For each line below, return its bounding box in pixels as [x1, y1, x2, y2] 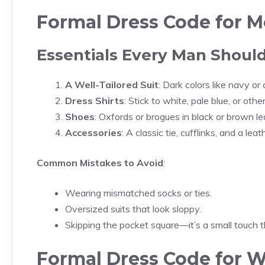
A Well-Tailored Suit [65, 79, 159, 91]
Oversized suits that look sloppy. [65, 203, 201, 215]
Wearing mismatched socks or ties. [65, 187, 212, 199]
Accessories [65, 127, 122, 138]
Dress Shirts [65, 95, 124, 106]
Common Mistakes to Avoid [37, 157, 163, 169]
